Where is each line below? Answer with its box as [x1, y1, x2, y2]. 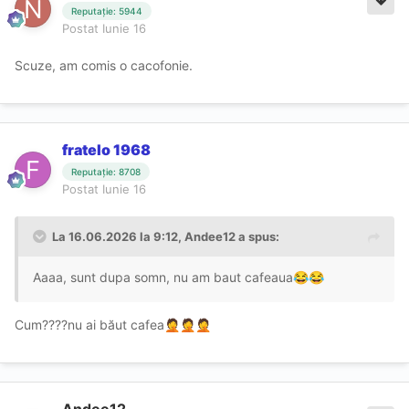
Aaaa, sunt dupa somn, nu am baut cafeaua [33, 269, 293, 286]
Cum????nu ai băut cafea [15, 317, 164, 333]
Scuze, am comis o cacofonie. [15, 57, 196, 73]
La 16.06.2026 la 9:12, [52, 229, 184, 245]
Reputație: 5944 [71, 5, 142, 16]
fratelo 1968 [62, 140, 151, 159]
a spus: [236, 229, 279, 245]
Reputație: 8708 [71, 166, 141, 178]
